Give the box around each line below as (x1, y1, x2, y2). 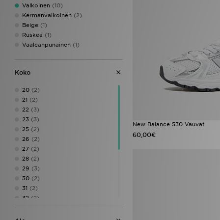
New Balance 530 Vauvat (133, 120, 205, 128)
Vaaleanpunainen (22, 41, 71, 48)
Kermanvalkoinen (22, 11, 72, 19)
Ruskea (22, 31, 43, 38)
